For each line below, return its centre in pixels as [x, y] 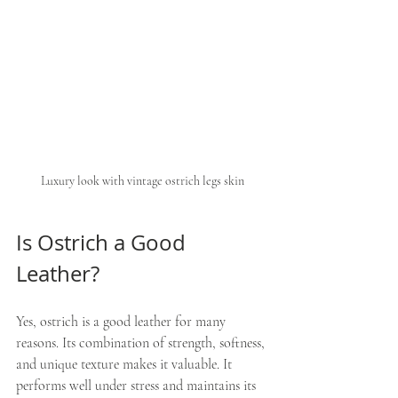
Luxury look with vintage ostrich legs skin [142, 181]
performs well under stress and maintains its [138, 386]
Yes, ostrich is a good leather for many [123, 322]
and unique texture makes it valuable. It [126, 365]
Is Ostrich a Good [103, 243]
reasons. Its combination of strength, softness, [142, 343]
